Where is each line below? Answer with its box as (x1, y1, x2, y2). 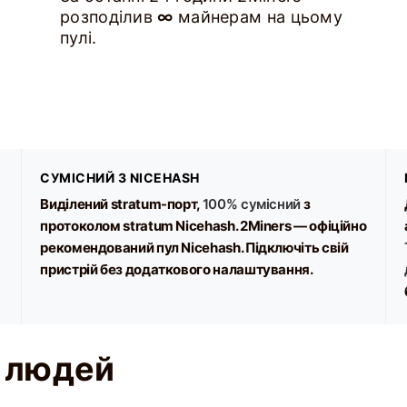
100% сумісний (202, 195, 302, 213)
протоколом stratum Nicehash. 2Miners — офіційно (40, 217, 367, 234)
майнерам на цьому (173, 7, 343, 26)
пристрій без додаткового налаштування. (40, 261, 313, 278)
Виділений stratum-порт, (40, 195, 203, 213)
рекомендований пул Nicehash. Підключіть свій (40, 239, 349, 256)
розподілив (60, 7, 158, 26)
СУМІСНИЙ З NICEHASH (40, 170, 200, 185)
